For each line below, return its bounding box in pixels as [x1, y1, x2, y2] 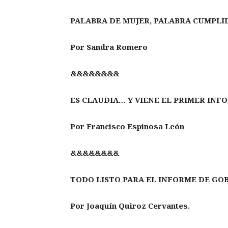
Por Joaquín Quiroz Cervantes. [70, 201, 190, 211]
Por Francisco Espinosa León [70, 121, 184, 132]
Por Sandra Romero [70, 42, 148, 52]
